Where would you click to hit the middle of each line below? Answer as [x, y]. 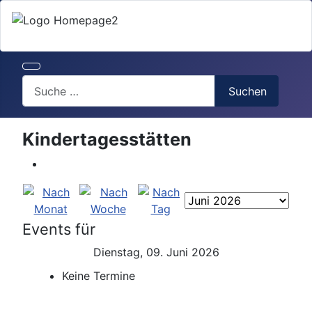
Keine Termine [98, 276]
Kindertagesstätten [107, 140]
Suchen [248, 91]
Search [40, 83]
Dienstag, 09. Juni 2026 [156, 252]
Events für [59, 229]
